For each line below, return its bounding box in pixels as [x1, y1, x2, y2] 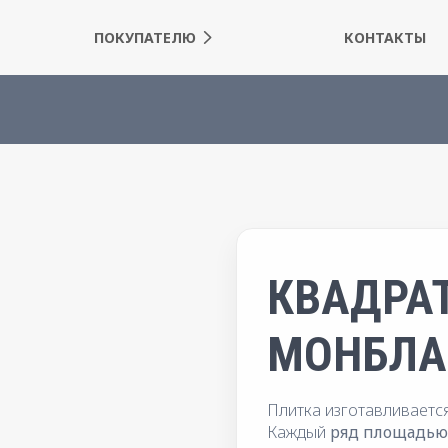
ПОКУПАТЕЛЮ [93, 28, 196, 47]
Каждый [267, 421, 330, 443]
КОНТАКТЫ [344, 28, 427, 47]
